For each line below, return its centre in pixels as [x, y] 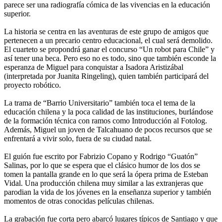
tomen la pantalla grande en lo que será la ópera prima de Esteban [106, 174]
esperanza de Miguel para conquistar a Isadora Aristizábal [94, 67]
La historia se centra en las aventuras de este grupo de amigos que [106, 31]
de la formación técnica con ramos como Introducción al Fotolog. [106, 120]
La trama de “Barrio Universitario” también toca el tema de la [100, 103]
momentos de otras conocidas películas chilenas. [79, 201]
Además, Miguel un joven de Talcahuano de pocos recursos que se [108, 129]
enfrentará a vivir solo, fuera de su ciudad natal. [78, 138]
